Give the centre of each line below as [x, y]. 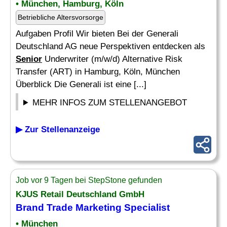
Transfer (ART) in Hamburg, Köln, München [98, 72]
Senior [29, 59]
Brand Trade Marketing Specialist [93, 207]
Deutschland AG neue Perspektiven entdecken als [110, 46]
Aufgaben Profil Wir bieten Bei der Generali [97, 34]
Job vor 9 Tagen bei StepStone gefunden [89, 180]
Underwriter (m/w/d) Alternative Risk [112, 59]
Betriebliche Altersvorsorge [61, 17]
